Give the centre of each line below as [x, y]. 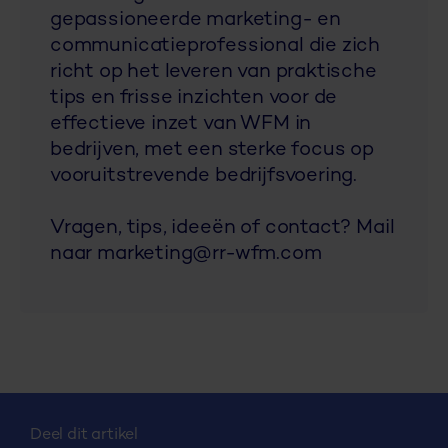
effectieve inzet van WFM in [181, 124]
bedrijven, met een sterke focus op [212, 150]
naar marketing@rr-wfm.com [186, 254]
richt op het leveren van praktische [213, 72]
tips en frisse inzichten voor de [194, 98]
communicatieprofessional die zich [215, 46]
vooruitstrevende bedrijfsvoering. [204, 176]
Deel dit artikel [84, 435]
